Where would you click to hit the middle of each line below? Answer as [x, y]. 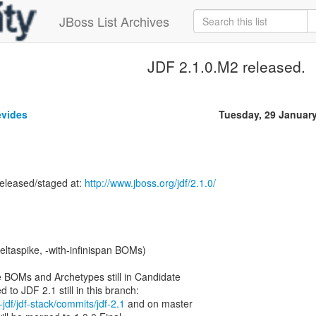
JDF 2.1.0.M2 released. [227, 66]
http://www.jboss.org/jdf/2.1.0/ [150, 183]
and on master [159, 303]
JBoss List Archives [114, 21]
